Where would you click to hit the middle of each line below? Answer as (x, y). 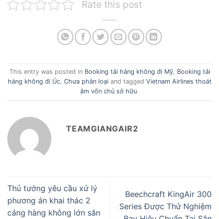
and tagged (127, 81)
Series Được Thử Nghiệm (165, 207)
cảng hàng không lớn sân (54, 212)
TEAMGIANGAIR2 (102, 128)
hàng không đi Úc (34, 81)
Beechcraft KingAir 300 (168, 194)
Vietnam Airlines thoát (179, 81)
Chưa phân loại (86, 81)
